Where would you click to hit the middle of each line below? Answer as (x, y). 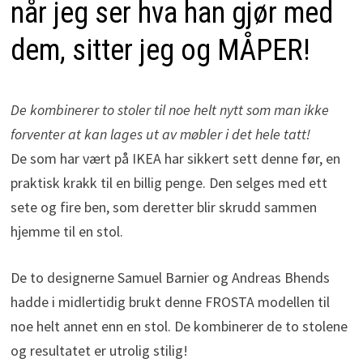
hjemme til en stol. (66, 232)
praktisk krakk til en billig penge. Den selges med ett (169, 183)
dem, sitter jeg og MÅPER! (160, 51)
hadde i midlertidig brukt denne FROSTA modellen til (170, 302)
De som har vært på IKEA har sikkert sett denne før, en (175, 159)
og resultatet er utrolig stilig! (99, 351)
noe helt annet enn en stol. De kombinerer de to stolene (179, 327)
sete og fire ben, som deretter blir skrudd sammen (163, 207)
